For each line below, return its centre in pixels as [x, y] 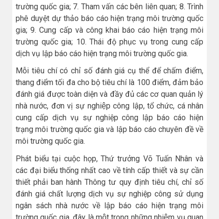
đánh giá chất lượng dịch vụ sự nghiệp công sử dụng [109, 194]
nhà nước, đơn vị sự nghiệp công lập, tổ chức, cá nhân [109, 106]
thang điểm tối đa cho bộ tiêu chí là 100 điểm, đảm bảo [109, 83]
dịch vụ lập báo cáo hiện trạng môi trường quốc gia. [102, 54]
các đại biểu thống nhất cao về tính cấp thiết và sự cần [109, 170]
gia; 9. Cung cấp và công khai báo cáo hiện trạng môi [109, 30]
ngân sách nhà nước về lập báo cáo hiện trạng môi [109, 205]
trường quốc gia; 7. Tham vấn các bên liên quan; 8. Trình [109, 7]
